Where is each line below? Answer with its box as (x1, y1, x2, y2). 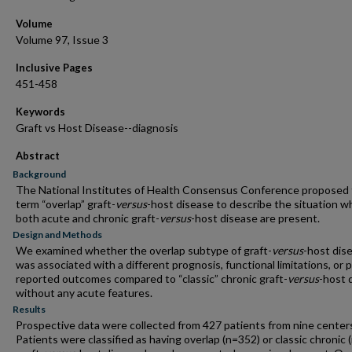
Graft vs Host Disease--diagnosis (16, 121, 178, 134)
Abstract (16, 149, 60, 162)
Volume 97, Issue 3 (16, 33, 108, 46)
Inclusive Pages (16, 61, 93, 74)
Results (13, 303, 46, 315)
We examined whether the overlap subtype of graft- (16, 244, 272, 257)
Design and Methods (13, 229, 102, 240)
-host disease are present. (191, 211, 320, 225)
